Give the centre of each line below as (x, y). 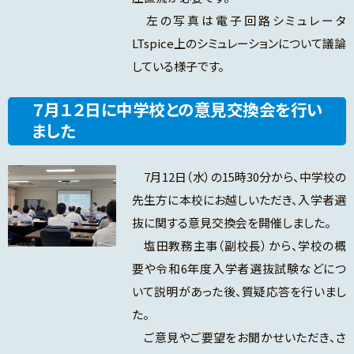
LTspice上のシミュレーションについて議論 (239, 43)
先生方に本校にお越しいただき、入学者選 (239, 200)
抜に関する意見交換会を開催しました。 (231, 223)
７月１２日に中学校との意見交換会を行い (177, 109)
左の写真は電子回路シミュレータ (239, 21)
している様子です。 (178, 66)
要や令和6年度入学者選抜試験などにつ (239, 269)
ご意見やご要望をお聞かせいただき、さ (239, 337)
